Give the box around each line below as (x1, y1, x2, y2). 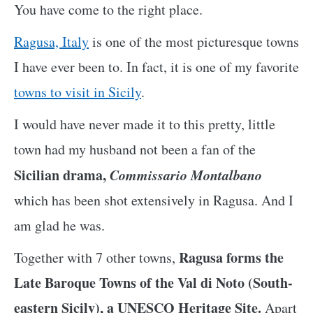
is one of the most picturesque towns (89, 32, 299, 52)
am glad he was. (14, 216, 105, 235)
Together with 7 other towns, (14, 248, 179, 268)
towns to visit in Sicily (14, 82, 141, 102)
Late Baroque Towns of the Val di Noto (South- (14, 272, 293, 293)
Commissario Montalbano (110, 165, 262, 185)
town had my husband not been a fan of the (14, 140, 256, 159)
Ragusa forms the (179, 247, 284, 268)
